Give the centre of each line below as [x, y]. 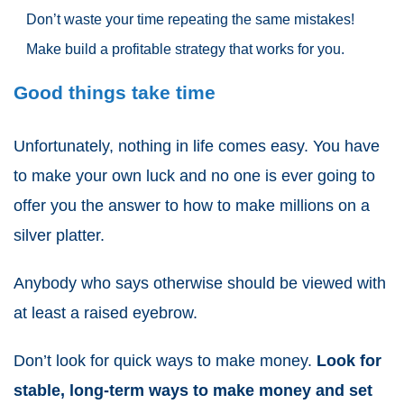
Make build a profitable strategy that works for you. [185, 50]
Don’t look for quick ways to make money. [165, 361]
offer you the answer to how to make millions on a [192, 206]
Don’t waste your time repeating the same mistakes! [190, 20]
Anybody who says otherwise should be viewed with [200, 284]
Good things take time [115, 93]
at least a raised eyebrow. [106, 313]
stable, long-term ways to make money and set [193, 391]
